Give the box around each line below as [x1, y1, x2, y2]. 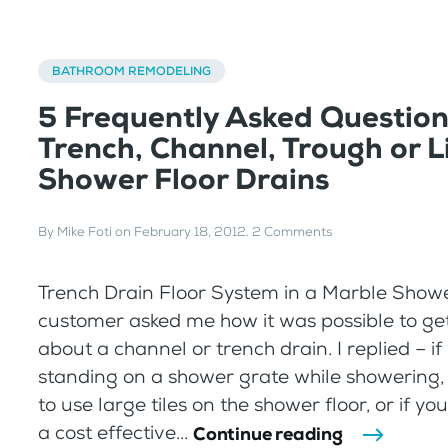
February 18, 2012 [134, 223, 246, 241]
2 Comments [252, 223, 332, 241]
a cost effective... [38, 420, 193, 446]
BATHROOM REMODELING [52, 62, 211, 79]
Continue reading [193, 421, 343, 446]
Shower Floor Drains [38, 160, 329, 198]
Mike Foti [57, 223, 112, 241]
